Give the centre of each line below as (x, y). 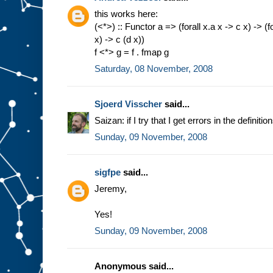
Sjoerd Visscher (128, 104)
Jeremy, (111, 188)
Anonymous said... (134, 266)
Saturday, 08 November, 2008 (154, 68)
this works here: (126, 13)
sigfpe (108, 172)
